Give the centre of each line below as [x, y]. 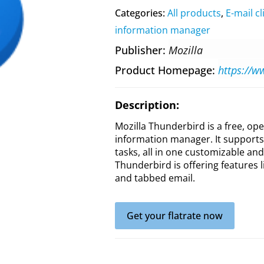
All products [194, 13]
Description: [147, 105]
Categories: [141, 13]
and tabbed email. [155, 178]
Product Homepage [163, 70]
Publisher [138, 50]
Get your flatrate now [174, 216]
